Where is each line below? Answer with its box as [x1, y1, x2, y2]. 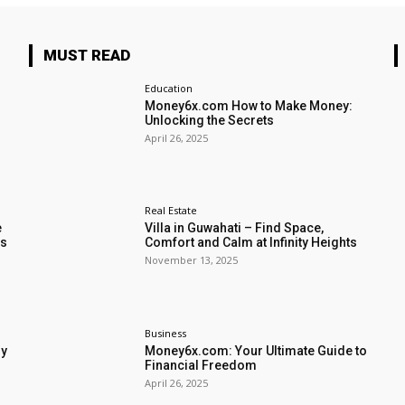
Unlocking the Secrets [145, 113, 275, 128]
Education [145, 81, 193, 96]
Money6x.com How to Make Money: [145, 99, 353, 114]
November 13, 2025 [145, 253, 239, 268]
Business [145, 325, 187, 340]
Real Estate [145, 203, 198, 218]
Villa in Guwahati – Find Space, [145, 221, 325, 236]
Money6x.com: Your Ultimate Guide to [145, 343, 368, 358]
